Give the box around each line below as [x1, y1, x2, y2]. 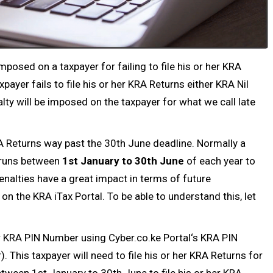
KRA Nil [216, 77, 249, 90]
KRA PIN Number [3, 231, 79, 244]
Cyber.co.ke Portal [108, 231, 191, 244]
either [185, 77, 216, 90]
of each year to [184, 154, 255, 167]
